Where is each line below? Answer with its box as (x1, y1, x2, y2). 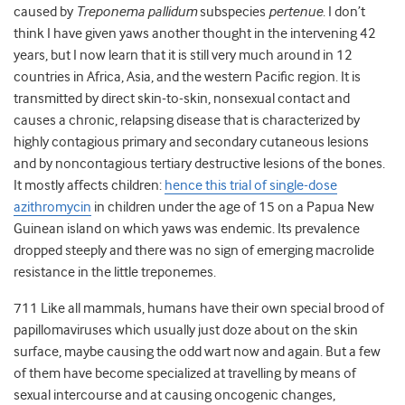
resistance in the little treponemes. (14, 264, 216, 281)
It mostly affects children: (14, 177, 165, 194)
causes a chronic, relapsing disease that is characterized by (14, 112, 360, 129)
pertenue (268, 4, 323, 21)
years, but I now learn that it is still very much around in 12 (14, 47, 353, 64)
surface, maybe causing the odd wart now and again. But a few (14, 344, 381, 361)
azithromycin (14, 199, 91, 216)
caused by (14, 4, 76, 21)
